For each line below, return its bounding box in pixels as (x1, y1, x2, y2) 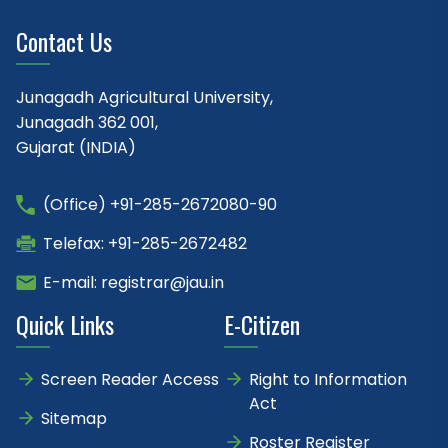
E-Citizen (224, 306, 300, 343)
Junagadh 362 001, (16, 111, 158, 135)
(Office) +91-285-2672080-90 (43, 193, 277, 217)
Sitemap (41, 407, 107, 431)
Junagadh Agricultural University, (16, 86, 273, 110)
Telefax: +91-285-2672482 (43, 232, 247, 256)
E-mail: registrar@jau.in (43, 271, 224, 295)
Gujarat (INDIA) (16, 136, 136, 160)
